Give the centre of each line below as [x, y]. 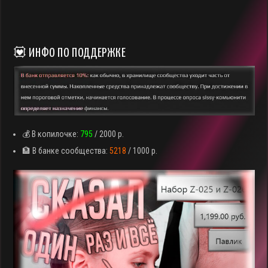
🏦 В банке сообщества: [66, 151]
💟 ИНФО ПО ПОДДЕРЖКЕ [70, 54]
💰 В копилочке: [51, 134]
